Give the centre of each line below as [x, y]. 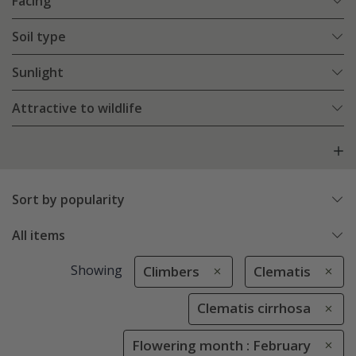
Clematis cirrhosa [254, 308]
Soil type [39, 37]
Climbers [171, 272]
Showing [96, 271]
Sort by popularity [68, 200]
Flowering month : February [221, 345]
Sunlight [38, 73]
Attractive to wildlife [77, 108]
